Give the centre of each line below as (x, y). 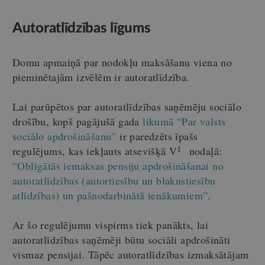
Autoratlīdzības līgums (82, 28)
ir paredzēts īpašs (157, 136)
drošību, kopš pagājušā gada (78, 121)
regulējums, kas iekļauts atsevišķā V (95, 151)
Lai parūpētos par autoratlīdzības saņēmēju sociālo (127, 106)
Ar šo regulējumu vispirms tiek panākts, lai (111, 224)
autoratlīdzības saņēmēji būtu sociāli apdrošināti (122, 239)
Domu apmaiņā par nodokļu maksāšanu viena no (122, 62)
